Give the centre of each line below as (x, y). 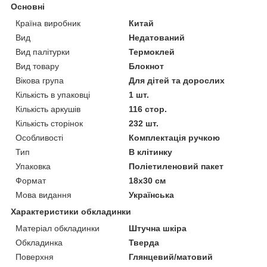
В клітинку (151, 152)
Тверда (144, 242)
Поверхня (35, 257)
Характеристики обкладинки (71, 211)
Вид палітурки (43, 52)
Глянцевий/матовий (171, 257)
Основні (28, 6)
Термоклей (152, 52)
